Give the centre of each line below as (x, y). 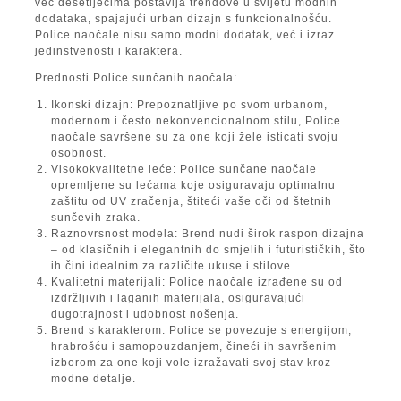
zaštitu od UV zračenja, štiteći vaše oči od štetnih (192, 202)
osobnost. (79, 154)
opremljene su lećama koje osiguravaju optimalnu (193, 186)
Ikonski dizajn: (92, 105)
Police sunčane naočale (247, 170)
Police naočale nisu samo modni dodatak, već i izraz (185, 35)
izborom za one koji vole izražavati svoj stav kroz (191, 363)
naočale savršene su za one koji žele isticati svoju (195, 137)
